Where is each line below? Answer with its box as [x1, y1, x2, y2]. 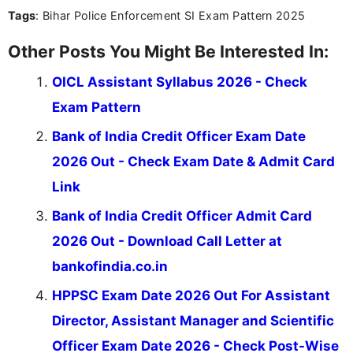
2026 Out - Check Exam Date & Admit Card [52, 153, 335, 169]
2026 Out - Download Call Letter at [52, 232, 282, 249]
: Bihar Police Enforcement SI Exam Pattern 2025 [35, 8, 306, 22]
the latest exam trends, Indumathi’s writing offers [76, 8, 332, 21]
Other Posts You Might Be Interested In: [8, 40, 329, 61]
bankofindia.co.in [52, 258, 168, 274]
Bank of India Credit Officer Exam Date [52, 128, 306, 144]
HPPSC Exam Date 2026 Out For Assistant [52, 287, 330, 303]
